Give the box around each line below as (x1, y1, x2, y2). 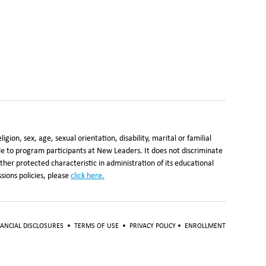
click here (71, 172, 102, 180)
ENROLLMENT (185, 223, 226, 230)
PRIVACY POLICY (129, 223, 178, 230)
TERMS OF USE (74, 223, 119, 230)
